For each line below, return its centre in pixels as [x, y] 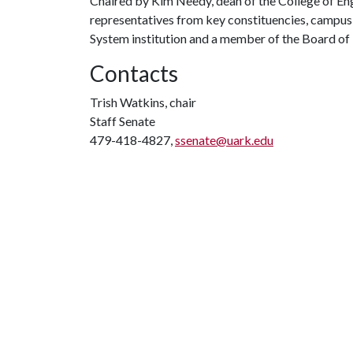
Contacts [134, 73]
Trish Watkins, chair [143, 102]
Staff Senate [123, 121]
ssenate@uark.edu [224, 140]
